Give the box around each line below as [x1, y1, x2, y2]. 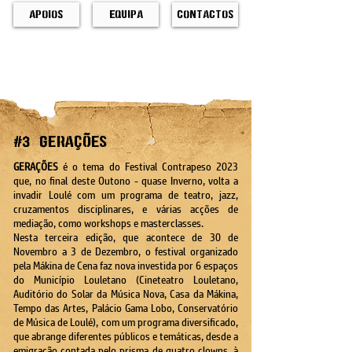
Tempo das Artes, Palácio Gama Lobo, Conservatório [13, 302, 238, 314]
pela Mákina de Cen [13, 260, 93, 272]
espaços [201, 260, 238, 272]
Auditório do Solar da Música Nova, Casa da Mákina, [13, 288, 238, 300]
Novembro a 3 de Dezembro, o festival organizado [13, 246, 238, 258]
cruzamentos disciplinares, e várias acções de [13, 203, 238, 215]
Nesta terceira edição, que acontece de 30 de [13, 232, 238, 244]
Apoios [29, 8, 64, 20]
